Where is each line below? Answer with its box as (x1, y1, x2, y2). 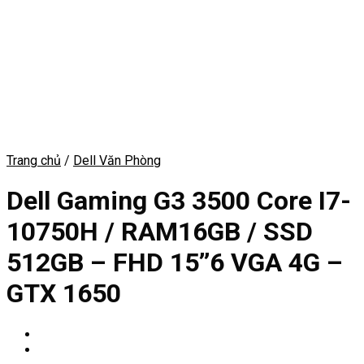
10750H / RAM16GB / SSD (6, 216, 313, 248)
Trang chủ (6, 153, 61, 168)
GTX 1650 (6, 278, 121, 310)
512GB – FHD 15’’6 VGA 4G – (6, 247, 343, 279)
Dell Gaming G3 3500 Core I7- (6, 185, 351, 217)
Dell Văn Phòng (73, 153, 161, 168)
